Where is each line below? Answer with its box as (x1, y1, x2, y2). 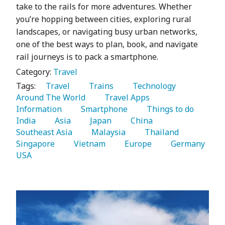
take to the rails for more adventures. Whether (16, 1, 192, 13)
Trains (83, 80, 116, 92)
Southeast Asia (16, 127, 74, 138)
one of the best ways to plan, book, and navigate (16, 39, 198, 50)
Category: (16, 66, 53, 78)
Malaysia (85, 127, 128, 138)
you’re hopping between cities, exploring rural (16, 14, 191, 25)
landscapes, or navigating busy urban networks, (16, 26, 197, 38)
